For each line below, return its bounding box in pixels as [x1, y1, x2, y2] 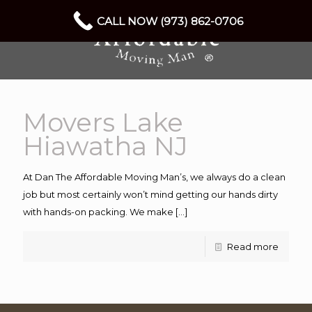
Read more [227, 241, 279, 252]
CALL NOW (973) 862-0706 [97, 14, 243, 28]
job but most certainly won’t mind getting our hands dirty [23, 189, 278, 200]
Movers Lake [23, 107, 183, 138]
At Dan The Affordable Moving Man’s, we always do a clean [23, 171, 286, 182]
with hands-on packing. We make [23, 206, 173, 217]
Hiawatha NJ [23, 130, 188, 162]
